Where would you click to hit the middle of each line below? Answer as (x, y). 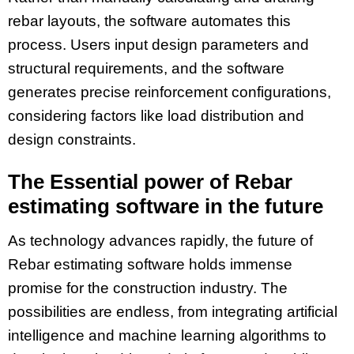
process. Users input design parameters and (158, 45)
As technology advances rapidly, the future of (160, 241)
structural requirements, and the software (146, 69)
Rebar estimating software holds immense (150, 265)
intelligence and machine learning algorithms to (167, 336)
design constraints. (72, 140)
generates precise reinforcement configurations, (169, 92)
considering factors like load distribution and (156, 116)
